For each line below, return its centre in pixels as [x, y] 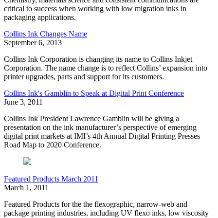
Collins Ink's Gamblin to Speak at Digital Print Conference [94, 93]
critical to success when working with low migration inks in [95, 9]
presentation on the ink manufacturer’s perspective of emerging [100, 127]
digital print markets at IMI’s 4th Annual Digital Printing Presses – [105, 136]
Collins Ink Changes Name [45, 34]
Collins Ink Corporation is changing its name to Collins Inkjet [98, 59]
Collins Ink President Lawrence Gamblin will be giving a [91, 119]
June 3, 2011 [23, 102]
